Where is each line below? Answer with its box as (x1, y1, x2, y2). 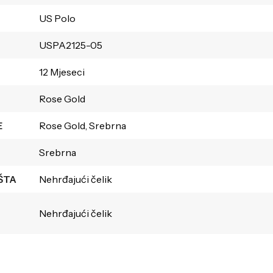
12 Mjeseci (38, 65, 85, 78)
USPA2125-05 (38, 38, 102, 51)
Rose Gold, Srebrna (38, 119, 126, 132)
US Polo (38, 12, 76, 24)
